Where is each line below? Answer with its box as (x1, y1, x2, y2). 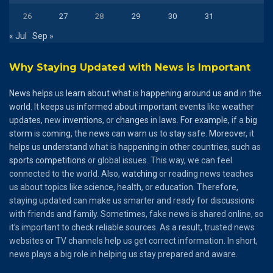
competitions (35, 155, 86, 165)
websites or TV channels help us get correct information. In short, (9, 235, 258, 246)
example (194, 115, 228, 125)
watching (122, 168, 157, 179)
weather (222, 101, 254, 112)
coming (42, 128, 71, 138)
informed (77, 101, 113, 112)
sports (9, 155, 34, 165)
